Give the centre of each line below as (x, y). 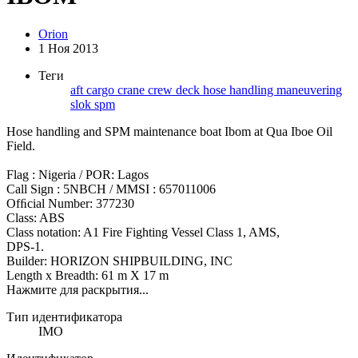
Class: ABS (36, 218)
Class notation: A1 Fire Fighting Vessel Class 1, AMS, (143, 233)
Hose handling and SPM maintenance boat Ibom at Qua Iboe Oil (169, 132)
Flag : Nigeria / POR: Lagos (78, 175)
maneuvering (309, 90)
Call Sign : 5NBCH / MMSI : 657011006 (111, 189)
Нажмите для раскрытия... (78, 290)
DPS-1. (25, 247)
